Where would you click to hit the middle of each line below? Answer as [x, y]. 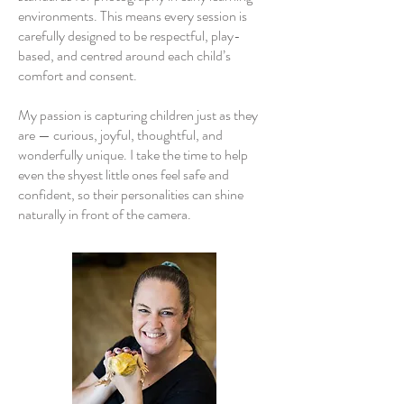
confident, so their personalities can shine [131, 194]
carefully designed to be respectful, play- [129, 36]
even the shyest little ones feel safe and [124, 174]
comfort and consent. [78, 75]
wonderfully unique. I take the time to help [133, 155]
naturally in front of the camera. [105, 214]
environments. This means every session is [133, 16]
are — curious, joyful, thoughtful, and [120, 135]
